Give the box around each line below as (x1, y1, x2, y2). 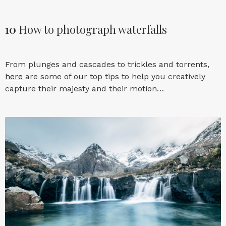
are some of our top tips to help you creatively (23, 71, 205, 81)
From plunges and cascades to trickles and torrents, (5, 59, 209, 69)
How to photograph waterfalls (16, 21, 167, 37)
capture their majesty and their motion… (5, 83, 164, 93)
